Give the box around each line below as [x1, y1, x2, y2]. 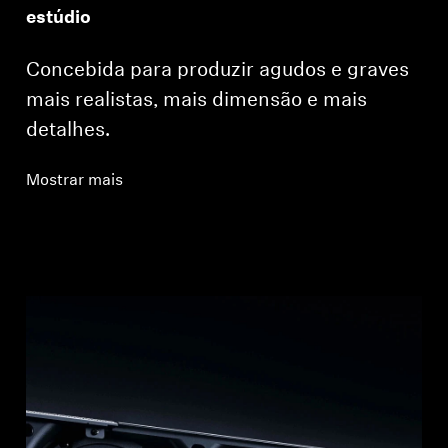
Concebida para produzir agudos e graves [26, 61, 410, 82]
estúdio [26, 9, 92, 29]
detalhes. [26, 121, 111, 142]
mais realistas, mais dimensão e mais [26, 91, 368, 112]
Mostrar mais [26, 173, 124, 190]
